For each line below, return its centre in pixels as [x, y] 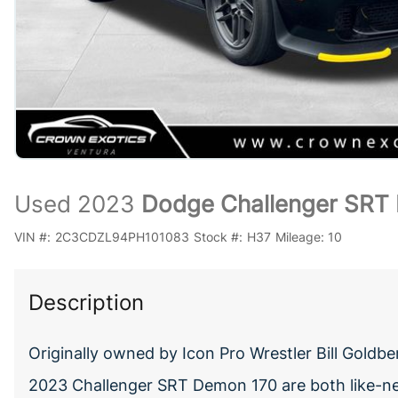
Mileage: [299, 237]
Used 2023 [75, 204]
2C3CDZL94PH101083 [122, 237]
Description [86, 302]
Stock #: [218, 237]
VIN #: [32, 237]
